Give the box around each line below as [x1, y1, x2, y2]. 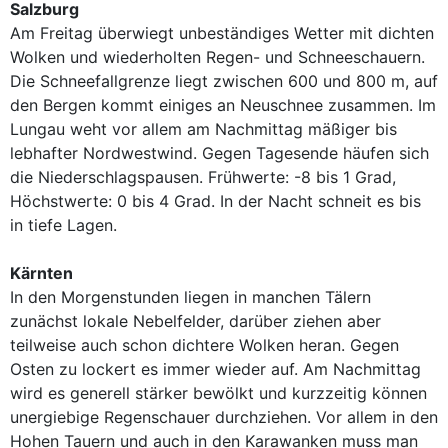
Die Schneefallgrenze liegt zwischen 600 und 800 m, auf [10, 71, 438, 91]
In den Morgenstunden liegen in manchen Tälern [10, 287, 371, 307]
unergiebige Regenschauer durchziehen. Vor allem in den [10, 407, 438, 427]
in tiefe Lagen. [10, 215, 117, 235]
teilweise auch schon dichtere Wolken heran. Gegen [10, 335, 399, 355]
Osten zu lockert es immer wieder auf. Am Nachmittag [10, 359, 421, 379]
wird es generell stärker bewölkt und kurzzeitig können [10, 383, 427, 403]
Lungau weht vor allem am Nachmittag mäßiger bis [10, 119, 397, 139]
